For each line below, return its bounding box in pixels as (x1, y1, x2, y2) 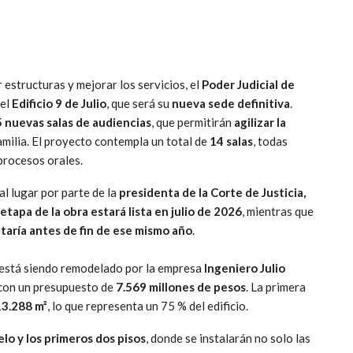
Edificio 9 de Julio (12, 95, 106, 110)
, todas (253, 133, 288, 148)
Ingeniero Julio (204, 260, 285, 275)
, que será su (106, 95, 172, 110)
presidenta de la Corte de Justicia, (119, 184, 306, 199)
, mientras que (242, 203, 314, 218)
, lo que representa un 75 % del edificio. (47, 298, 248, 313)
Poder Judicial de (202, 76, 295, 91)
